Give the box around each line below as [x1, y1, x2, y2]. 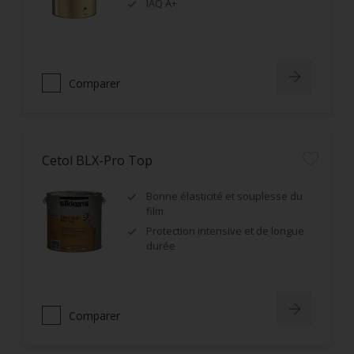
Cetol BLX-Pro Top [42, 152, 153, 169]
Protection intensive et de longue [146, 224, 304, 238]
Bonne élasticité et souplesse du [146, 189, 303, 203]
